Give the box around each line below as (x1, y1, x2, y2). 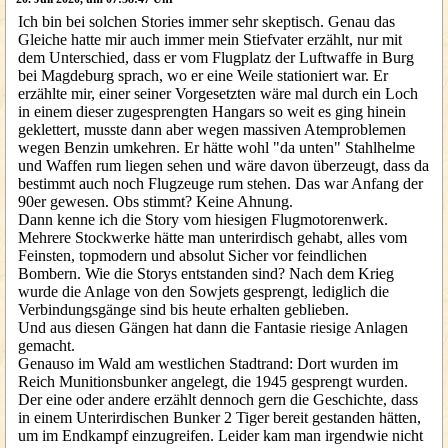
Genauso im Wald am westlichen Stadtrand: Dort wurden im (18, 355, 398, 372)
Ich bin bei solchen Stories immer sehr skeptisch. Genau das (18, 13, 395, 30)
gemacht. (18, 337, 75, 354)
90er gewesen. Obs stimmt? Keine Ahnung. (18, 193, 293, 210)
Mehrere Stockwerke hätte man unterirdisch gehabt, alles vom (18, 229, 407, 246)
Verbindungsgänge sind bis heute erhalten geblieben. (18, 301, 349, 318)
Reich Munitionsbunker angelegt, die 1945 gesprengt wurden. (18, 373, 408, 390)
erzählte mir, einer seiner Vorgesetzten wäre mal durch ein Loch (18, 85, 418, 102)
